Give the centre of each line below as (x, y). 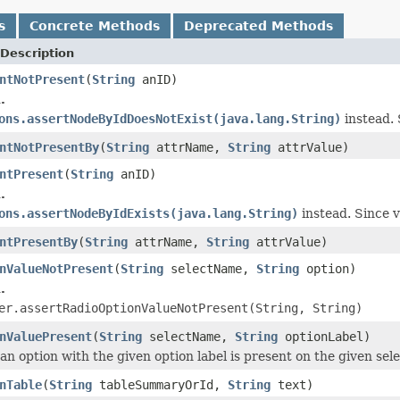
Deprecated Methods (258, 25)
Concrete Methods (95, 25)
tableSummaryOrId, (160, 384)
